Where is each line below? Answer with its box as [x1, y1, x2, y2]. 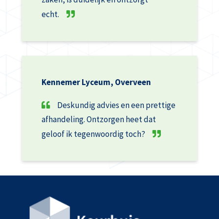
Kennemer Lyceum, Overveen [41, 77, 151, 88]
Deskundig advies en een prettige [57, 100, 175, 110]
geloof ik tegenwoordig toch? [41, 129, 145, 139]
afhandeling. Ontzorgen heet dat [41, 114, 156, 125]
